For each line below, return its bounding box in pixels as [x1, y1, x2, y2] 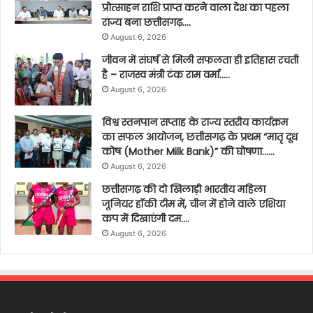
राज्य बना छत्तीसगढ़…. [102, 15, 191, 29]
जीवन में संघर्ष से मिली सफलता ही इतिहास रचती [102, 52, 298, 67]
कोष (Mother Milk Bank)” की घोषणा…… [102, 144, 275, 159]
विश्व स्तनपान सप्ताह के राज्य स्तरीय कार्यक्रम [102, 115, 288, 129]
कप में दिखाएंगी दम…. [102, 211, 189, 226]
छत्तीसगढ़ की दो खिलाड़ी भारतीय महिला [102, 182, 265, 196]
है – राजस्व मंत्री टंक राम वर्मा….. [102, 67, 230, 82]
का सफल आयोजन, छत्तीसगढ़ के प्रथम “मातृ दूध [102, 129, 298, 144]
